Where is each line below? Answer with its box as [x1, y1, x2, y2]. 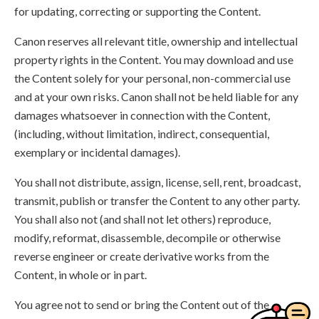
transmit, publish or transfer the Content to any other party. [14, 194, 300, 207]
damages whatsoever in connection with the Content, [14, 108, 270, 122]
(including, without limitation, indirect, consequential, [14, 127, 269, 140]
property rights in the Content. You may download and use [14, 53, 293, 66]
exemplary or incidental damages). [14, 145, 180, 159]
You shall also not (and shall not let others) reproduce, [14, 212, 271, 226]
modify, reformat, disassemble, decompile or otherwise [14, 231, 281, 244]
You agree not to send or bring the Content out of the [14, 298, 269, 311]
